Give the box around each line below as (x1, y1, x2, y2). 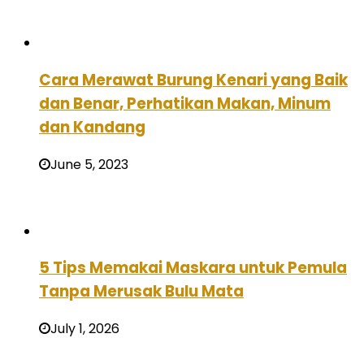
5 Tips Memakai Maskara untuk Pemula (39, 257, 347, 279)
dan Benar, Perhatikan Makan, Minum (39, 92, 331, 115)
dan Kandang (39, 115, 145, 138)
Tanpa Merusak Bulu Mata (39, 280, 244, 303)
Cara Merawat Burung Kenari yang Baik (39, 68, 348, 91)
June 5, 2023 (50, 154, 128, 174)
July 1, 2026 (50, 319, 119, 338)
